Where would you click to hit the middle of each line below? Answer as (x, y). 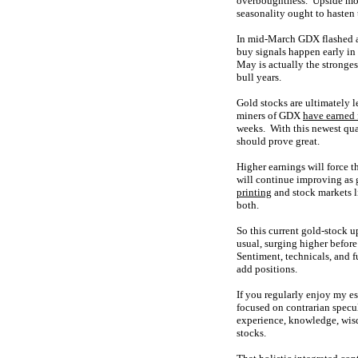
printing (254, 192)
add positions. (267, 269)
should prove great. (278, 141)
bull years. (259, 77)
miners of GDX (270, 115)
